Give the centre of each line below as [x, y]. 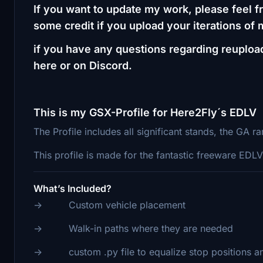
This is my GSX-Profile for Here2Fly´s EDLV [145, 112]
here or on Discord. [84, 65]
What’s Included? [73, 188]
